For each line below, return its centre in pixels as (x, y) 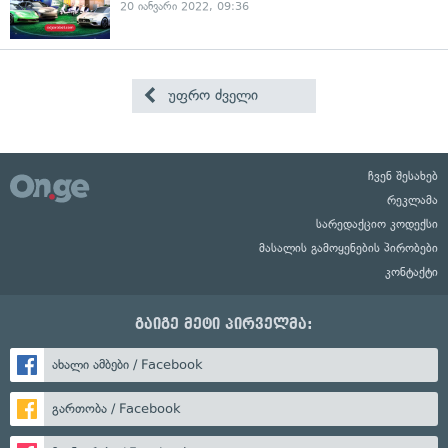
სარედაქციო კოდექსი (377, 224)
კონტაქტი (411, 272)
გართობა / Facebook (116, 408)
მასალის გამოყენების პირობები (348, 248)
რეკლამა (412, 200)
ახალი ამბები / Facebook (127, 364)
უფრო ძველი (211, 95)
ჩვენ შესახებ (403, 176)
